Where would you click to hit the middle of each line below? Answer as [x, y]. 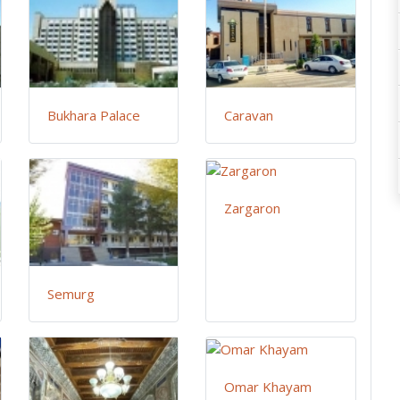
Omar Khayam [268, 387]
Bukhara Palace [94, 116]
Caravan [249, 116]
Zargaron [253, 208]
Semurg [71, 294]
